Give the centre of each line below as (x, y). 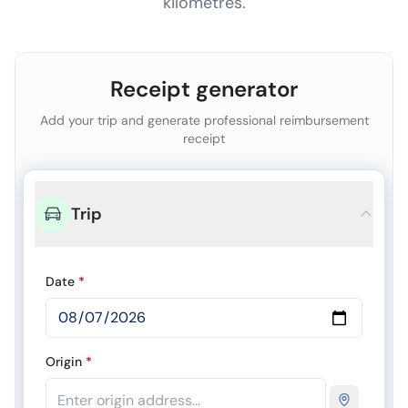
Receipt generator (204, 89)
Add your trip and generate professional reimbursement (204, 120)
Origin (64, 362)
